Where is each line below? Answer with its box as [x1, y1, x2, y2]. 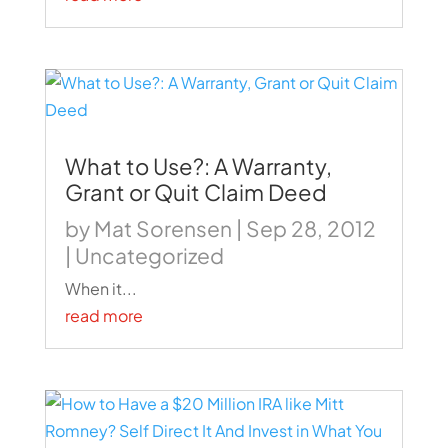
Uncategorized [74, 242, 224, 270]
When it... [64, 278, 137, 300]
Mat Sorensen [93, 215, 232, 243]
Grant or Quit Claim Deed [64, 178, 327, 207]
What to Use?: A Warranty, [64, 152, 332, 181]
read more [64, 305, 143, 327]
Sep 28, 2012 [245, 215, 376, 243]
